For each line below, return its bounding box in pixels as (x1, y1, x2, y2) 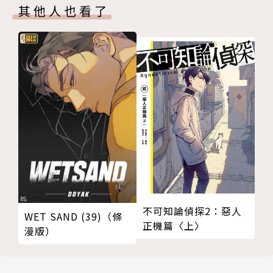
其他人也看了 (18, 1, 110, 19)
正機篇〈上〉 (143, 218, 205, 233)
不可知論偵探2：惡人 (143, 203, 242, 218)
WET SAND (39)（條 (24, 209, 122, 224)
